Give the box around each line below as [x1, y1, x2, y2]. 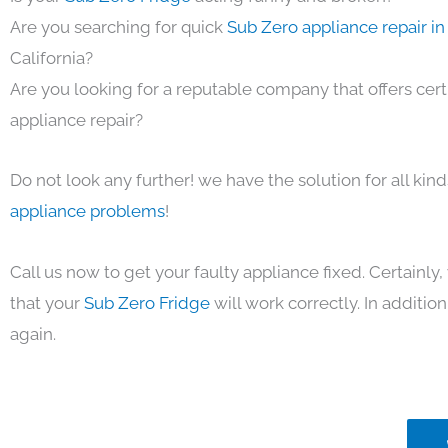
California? [10, 47, 93, 68]
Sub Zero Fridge [84, 293, 210, 313]
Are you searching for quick [10, 16, 227, 37]
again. [10, 324, 56, 344]
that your [10, 293, 84, 313]
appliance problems [10, 201, 165, 222]
